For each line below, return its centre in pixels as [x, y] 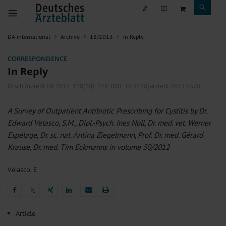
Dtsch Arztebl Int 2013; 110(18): [52, 86]
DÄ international [29, 37]
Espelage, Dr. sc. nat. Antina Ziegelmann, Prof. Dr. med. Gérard [105, 135]
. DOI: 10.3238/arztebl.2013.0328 [154, 86]
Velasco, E [22, 169]
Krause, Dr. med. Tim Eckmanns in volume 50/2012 [89, 147]
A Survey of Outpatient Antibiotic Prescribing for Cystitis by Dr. [107, 110]
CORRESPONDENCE [37, 59]
